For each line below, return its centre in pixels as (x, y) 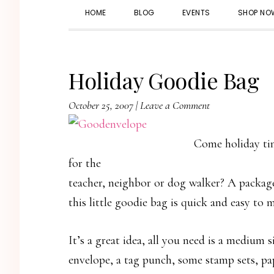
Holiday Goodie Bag (164, 80)
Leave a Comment (175, 105)
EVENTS (196, 13)
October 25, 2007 (101, 105)
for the (85, 163)
